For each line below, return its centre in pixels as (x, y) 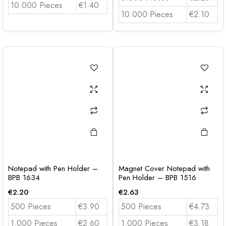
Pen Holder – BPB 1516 (157, 178)
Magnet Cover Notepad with (164, 168)
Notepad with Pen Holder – (53, 168)
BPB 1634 (24, 178)
